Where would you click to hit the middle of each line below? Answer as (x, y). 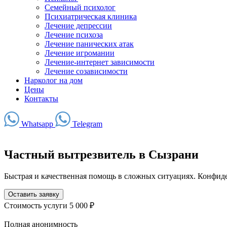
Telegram (86, 124)
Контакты (41, 99)
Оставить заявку (34, 194)
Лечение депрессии (78, 26)
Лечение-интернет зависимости (100, 62)
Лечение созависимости (86, 71)
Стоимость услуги (37, 205)
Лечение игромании (80, 53)
